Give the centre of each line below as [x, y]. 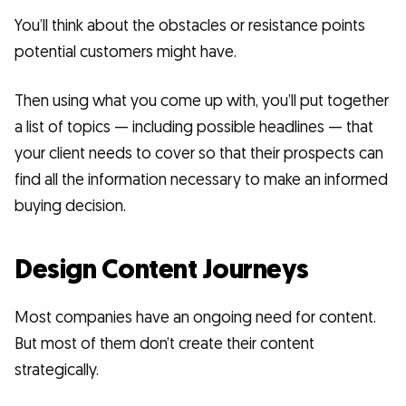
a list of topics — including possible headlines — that [194, 128]
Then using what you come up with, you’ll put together [202, 101]
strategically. [57, 370]
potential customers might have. [126, 53]
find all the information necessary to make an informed [201, 180]
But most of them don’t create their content [164, 343]
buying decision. [70, 207]
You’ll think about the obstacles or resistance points [190, 26]
